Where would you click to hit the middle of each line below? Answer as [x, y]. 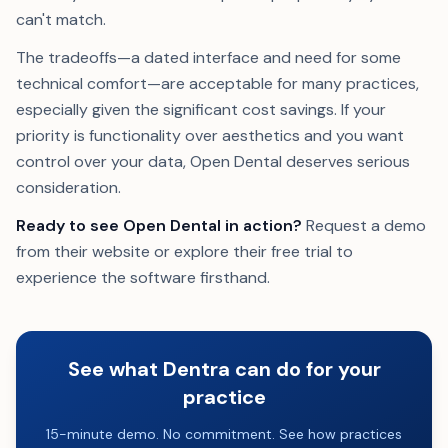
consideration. [68, 187]
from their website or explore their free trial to [184, 251]
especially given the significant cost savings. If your [201, 109]
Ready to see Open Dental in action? [159, 225]
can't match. [61, 19]
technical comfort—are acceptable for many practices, [217, 83]
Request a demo [364, 225]
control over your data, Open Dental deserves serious [213, 161]
